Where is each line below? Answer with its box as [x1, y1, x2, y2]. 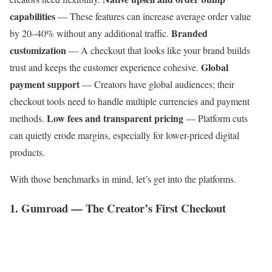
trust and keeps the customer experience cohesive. [10, 60, 201, 73]
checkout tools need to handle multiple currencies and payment [10, 94, 250, 107]
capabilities [10, 8, 55, 23]
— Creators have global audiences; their [80, 77, 234, 90]
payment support [10, 76, 80, 91]
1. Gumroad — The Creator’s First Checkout [10, 200, 226, 217]
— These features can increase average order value [55, 9, 251, 22]
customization [10, 42, 66, 57]
